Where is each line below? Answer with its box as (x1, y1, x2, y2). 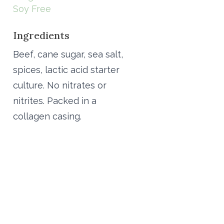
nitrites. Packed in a (13, 95, 96, 106)
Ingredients (13, 28, 69, 41)
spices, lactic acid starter (13, 64, 119, 75)
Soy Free (13, 3, 51, 14)
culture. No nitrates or (13, 79, 106, 90)
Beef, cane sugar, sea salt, (13, 48, 123, 59)
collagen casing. (13, 110, 81, 121)
